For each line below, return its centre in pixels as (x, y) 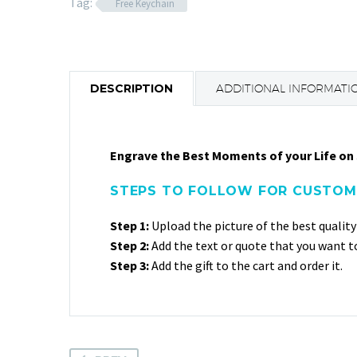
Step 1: (131, 225)
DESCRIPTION (131, 88)
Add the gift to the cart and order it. (247, 265)
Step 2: (131, 245)
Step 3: (131, 265)
